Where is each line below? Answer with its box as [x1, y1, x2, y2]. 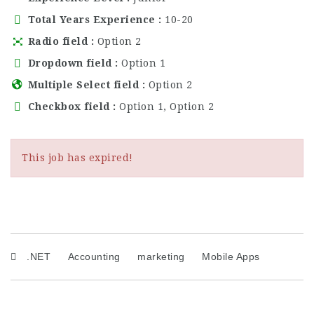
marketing [137, 250, 185, 262]
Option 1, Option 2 [119, 100, 214, 112]
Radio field [25, 35, 91, 47]
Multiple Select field [25, 78, 142, 90]
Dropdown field [25, 57, 115, 69]
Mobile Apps [202, 250, 260, 262]
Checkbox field [25, 100, 113, 112]
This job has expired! [22, 151, 133, 163]
